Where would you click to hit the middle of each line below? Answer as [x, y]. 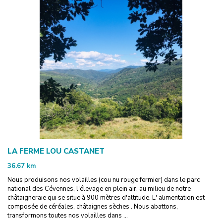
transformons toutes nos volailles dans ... [68, 215]
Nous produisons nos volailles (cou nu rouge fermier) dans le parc [104, 180]
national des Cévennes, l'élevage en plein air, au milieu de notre [99, 189]
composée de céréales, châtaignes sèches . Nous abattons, [93, 206]
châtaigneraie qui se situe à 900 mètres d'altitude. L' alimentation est [106, 197]
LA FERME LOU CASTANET [56, 151]
